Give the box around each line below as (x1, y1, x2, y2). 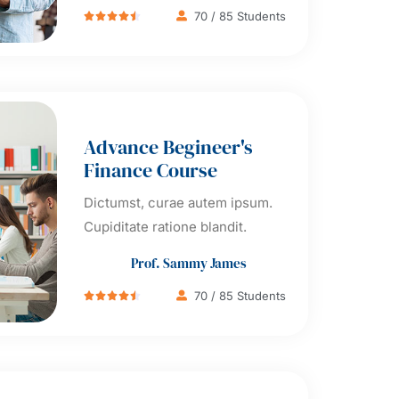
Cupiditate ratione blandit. (83, 218, 247, 236)
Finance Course (83, 157, 217, 184)
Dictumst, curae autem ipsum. (83, 194, 273, 212)
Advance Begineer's (83, 134, 253, 161)
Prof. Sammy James (131, 253, 248, 273)
